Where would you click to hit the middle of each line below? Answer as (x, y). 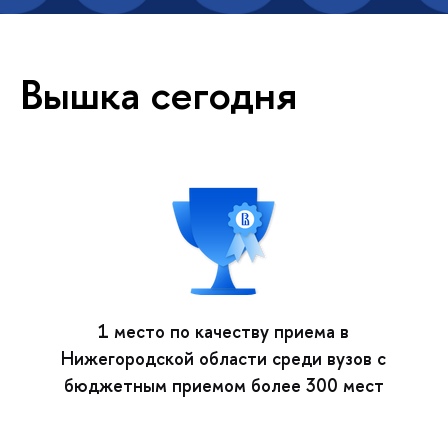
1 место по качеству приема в (224, 332)
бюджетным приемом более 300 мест (223, 386)
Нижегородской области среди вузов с (224, 359)
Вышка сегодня (158, 94)
